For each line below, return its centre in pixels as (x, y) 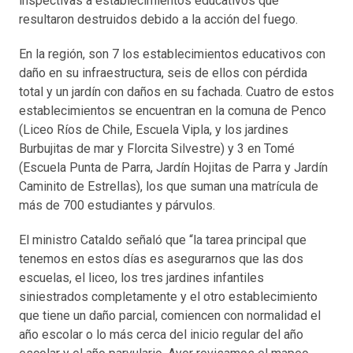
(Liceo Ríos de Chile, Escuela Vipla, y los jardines (154, 130)
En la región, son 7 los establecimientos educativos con (172, 54)
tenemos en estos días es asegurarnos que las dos (161, 259)
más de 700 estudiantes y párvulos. (117, 206)
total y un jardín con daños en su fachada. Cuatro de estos (176, 92)
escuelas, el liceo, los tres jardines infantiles (141, 278)
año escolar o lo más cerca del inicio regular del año (161, 335)
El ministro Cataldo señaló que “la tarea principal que (163, 240)
